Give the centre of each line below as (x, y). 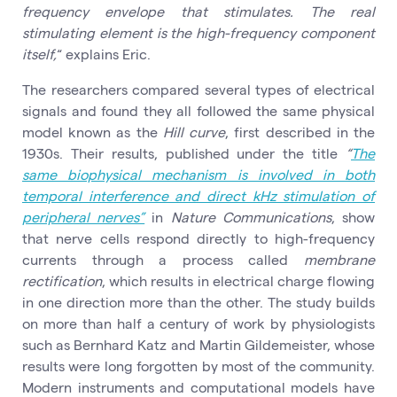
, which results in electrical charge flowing (238, 280)
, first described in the (300, 131)
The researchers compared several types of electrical (198, 89)
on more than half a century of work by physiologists (198, 323)
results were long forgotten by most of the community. (198, 365)
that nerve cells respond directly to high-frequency (198, 237)
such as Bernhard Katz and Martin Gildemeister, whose (198, 344)
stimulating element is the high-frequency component (198, 32)
